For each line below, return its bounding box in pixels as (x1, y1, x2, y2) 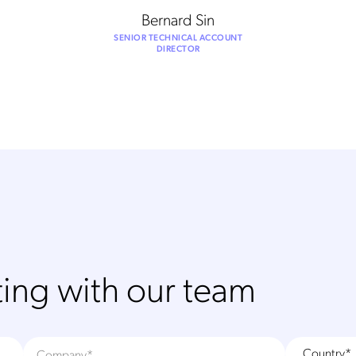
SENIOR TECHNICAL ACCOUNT (114, 31, 242, 43)
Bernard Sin (141, 9, 215, 29)
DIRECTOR (156, 42, 200, 54)
